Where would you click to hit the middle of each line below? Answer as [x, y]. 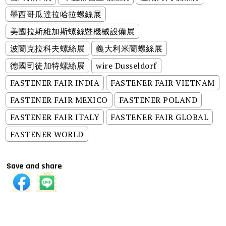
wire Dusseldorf [126, 66]
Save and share [35, 166]
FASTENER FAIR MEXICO [59, 100]
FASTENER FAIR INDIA [55, 83]
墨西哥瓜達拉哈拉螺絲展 [56, 14]
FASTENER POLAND [158, 100]
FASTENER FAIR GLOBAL [160, 117]
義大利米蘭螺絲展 [129, 49]
